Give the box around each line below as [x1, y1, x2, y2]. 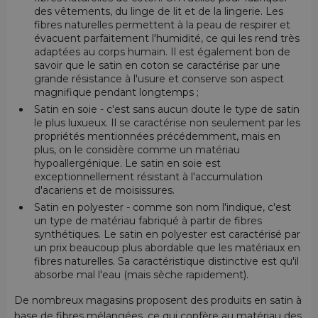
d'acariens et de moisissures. [33, 184, 175, 197]
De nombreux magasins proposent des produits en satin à [14, 294, 302, 307]
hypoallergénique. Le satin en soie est [33, 157, 221, 170]
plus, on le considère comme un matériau [33, 143, 240, 157]
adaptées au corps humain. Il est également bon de [33, 45, 290, 59]
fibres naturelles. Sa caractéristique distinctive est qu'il [33, 255, 299, 268]
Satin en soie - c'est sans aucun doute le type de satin [33, 103, 300, 116]
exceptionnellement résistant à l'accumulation [33, 170, 263, 184]
